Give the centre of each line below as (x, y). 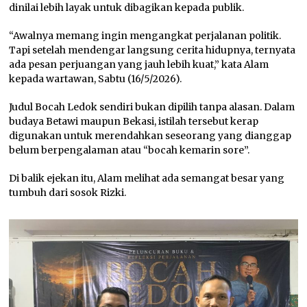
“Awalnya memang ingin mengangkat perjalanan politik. (145, 35)
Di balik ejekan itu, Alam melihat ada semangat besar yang (147, 178)
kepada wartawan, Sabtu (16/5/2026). (96, 78)
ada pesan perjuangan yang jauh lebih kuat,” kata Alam (139, 64)
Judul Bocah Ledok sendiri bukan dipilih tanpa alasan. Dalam (152, 107)
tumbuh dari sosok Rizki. (68, 192)
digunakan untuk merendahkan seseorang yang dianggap (150, 135)
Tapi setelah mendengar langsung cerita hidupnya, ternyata (152, 50)
